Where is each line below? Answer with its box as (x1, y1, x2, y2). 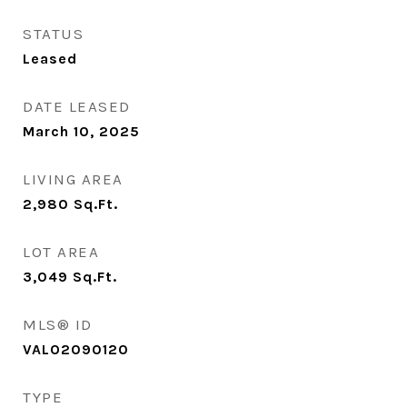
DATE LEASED (23, 97, 131, 115)
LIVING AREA (23, 170, 124, 188)
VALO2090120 (23, 341, 129, 358)
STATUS (23, 25, 84, 43)
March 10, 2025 (23, 123, 140, 140)
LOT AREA (23, 243, 99, 261)
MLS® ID (23, 315, 93, 333)
